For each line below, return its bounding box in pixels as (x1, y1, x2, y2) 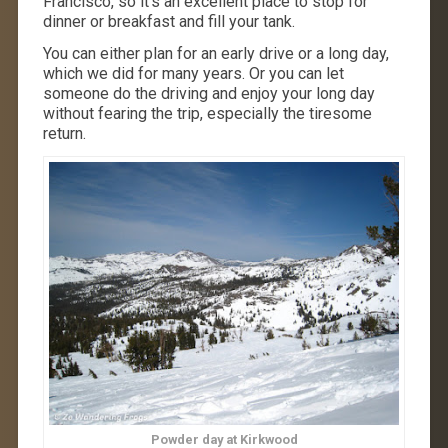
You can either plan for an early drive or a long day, (42, 44, 389, 64)
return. (42, 124, 86, 144)
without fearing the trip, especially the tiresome (42, 104, 372, 124)
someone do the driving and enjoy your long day (42, 84, 375, 104)
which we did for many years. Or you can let (42, 64, 344, 84)
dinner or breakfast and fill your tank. (42, 12, 295, 32)
